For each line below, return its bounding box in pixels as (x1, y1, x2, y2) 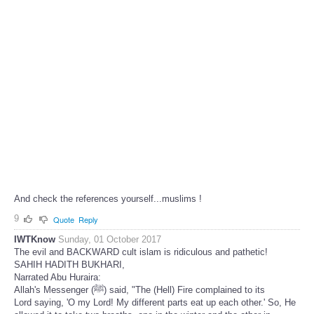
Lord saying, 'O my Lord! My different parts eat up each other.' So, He (14, 296, 296, 308)
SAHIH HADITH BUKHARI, (14, 259, 125, 270)
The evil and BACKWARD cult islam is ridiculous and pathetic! (14, 246, 268, 257)
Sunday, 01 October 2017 (58, 233, 161, 245)
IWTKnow (14, 233, 55, 245)
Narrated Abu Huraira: (14, 271, 101, 282)
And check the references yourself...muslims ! (14, 193, 202, 205)
